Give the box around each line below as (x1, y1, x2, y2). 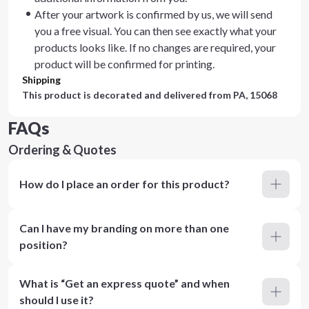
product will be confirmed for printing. (34, 57, 215, 70)
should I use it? (19, 293, 94, 306)
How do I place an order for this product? (19, 177, 230, 190)
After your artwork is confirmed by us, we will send (34, 8, 272, 21)
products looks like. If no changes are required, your (34, 41, 276, 54)
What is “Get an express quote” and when (19, 277, 230, 290)
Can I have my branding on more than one (19, 221, 229, 235)
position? (19, 238, 68, 251)
